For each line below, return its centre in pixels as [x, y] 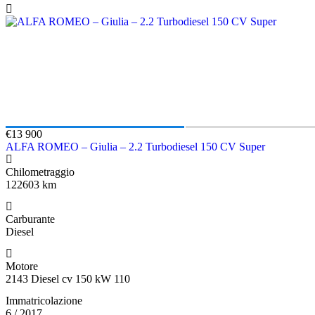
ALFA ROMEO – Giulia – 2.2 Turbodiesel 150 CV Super [135, 146]
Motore [22, 266]
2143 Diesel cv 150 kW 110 [68, 278]
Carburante [30, 219]
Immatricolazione [44, 300]
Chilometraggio [40, 172]
